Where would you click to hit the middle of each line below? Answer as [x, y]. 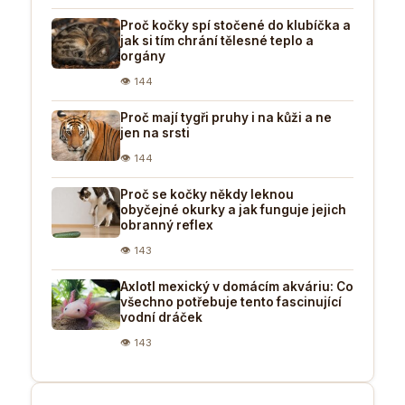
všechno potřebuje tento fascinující [231, 301]
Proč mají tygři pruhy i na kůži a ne [226, 117]
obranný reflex [167, 225]
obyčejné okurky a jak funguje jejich [233, 209]
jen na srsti [155, 132]
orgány [143, 56]
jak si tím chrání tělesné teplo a [217, 40]
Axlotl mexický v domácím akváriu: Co [237, 286]
